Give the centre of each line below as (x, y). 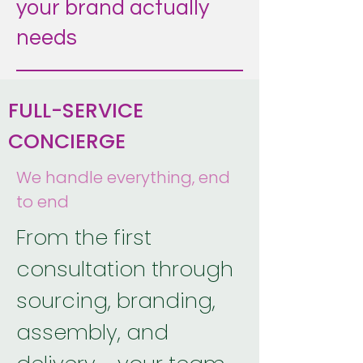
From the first (84, 237)
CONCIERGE (67, 141)
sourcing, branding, (116, 301)
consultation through (125, 269)
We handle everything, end (123, 177)
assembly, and (92, 332)
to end (43, 202)
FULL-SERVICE (76, 111)
